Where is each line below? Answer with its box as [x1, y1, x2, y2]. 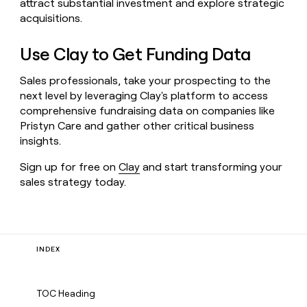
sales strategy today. [20, 175, 127, 188]
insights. [20, 134, 62, 147]
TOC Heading [36, 287, 96, 299]
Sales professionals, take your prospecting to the [20, 73, 271, 87]
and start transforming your [140, 160, 283, 173]
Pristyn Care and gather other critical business [20, 119, 255, 132]
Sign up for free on [20, 160, 119, 173]
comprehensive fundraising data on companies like [20, 103, 275, 117]
